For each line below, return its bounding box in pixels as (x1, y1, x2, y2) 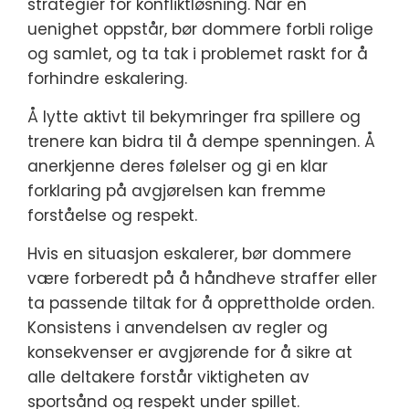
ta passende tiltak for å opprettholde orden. (27, 292, 374, 314)
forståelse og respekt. (27, 204, 197, 226)
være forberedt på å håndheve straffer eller (27, 267, 377, 289)
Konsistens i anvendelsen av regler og (27, 317, 328, 339)
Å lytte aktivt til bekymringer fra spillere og (27, 106, 361, 128)
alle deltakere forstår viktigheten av (27, 366, 309, 388)
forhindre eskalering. (27, 68, 187, 89)
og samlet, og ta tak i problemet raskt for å (27, 43, 368, 65)
